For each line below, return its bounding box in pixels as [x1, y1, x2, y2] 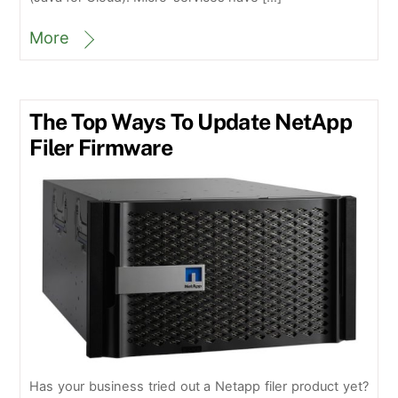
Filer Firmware [29, 133, 172, 161]
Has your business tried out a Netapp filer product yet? [29, 378, 369, 394]
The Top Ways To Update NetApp [29, 107, 352, 135]
